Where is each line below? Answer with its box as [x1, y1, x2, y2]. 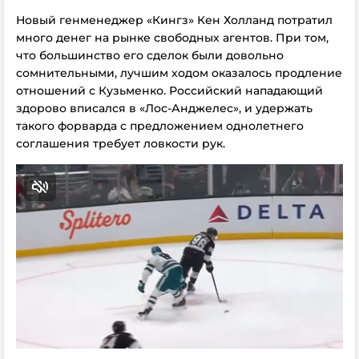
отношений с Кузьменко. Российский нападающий [16, 83, 323, 98]
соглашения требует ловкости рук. [16, 135, 225, 151]
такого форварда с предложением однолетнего [16, 118, 304, 133]
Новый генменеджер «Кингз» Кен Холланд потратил [16, 12, 333, 27]
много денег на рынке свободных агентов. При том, [16, 30, 329, 45]
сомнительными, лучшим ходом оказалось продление [16, 65, 342, 80]
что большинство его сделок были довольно [16, 47, 284, 63]
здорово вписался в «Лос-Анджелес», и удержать [16, 100, 313, 115]
